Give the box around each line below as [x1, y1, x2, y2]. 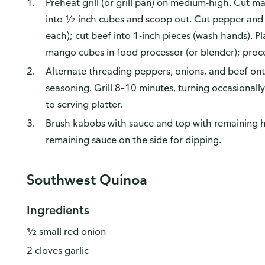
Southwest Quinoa [26, 170, 147, 188]
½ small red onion [26, 225, 106, 237]
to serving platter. [45, 98, 122, 110]
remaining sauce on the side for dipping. [45, 134, 221, 146]
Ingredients [26, 202, 89, 217]
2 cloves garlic [26, 244, 89, 256]
